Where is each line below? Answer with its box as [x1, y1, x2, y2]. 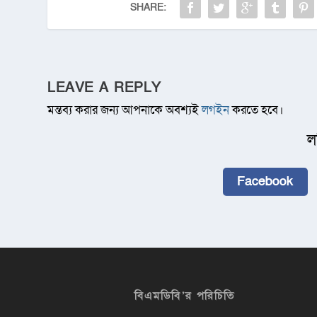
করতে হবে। [229, 101, 284, 118]
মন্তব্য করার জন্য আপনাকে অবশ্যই [47, 101, 202, 118]
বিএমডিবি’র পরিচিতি [134, 287, 235, 304]
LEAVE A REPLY [47, 78, 161, 97]
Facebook [237, 173, 294, 190]
